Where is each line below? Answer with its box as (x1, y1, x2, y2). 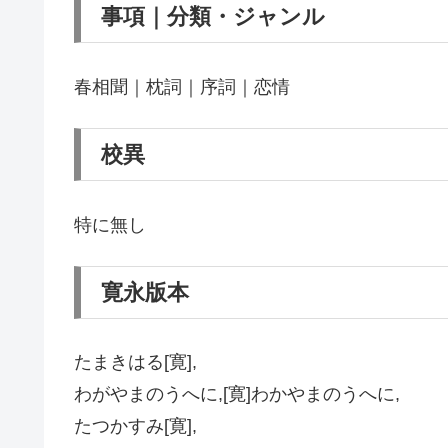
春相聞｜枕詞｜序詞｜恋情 (74, 76, 290, 97)
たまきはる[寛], (74, 352, 197, 373)
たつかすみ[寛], (74, 416, 197, 437)
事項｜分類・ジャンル (101, 3, 325, 29)
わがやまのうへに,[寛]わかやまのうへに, (74, 384, 400, 405)
